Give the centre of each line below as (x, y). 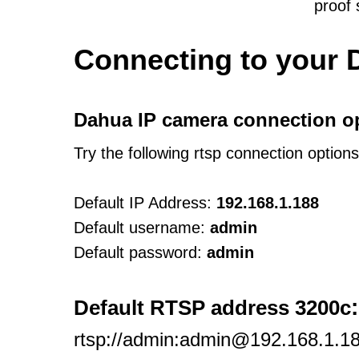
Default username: (139, 228)
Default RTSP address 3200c (212, 308)
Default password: (138, 252)
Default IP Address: (143, 203)
